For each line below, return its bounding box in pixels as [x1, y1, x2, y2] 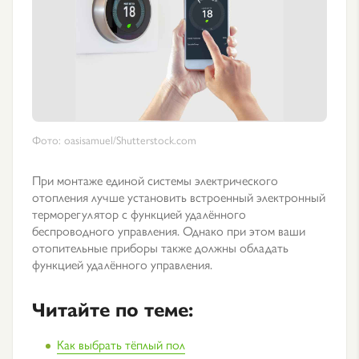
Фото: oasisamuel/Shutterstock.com [32, 131, 196, 148]
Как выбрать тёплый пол [57, 335, 185, 354]
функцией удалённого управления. [32, 255, 212, 274]
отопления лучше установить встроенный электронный [32, 188, 325, 207]
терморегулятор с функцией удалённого [32, 204, 246, 224]
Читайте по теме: [32, 295, 193, 323]
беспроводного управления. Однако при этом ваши [32, 221, 305, 240]
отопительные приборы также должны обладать [32, 238, 288, 257]
